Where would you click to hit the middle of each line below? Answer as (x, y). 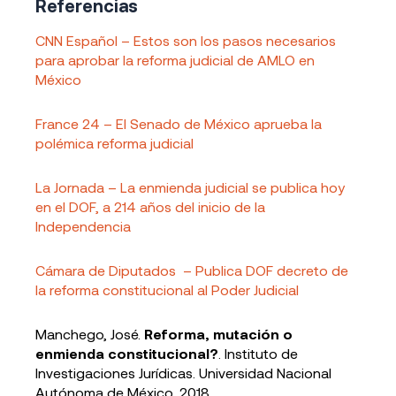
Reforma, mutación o (218, 334)
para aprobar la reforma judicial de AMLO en (175, 60)
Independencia (83, 226)
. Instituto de (258, 353)
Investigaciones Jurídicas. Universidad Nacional (183, 373)
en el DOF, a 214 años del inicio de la (150, 206)
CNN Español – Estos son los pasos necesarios (186, 40)
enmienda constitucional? (127, 353)
